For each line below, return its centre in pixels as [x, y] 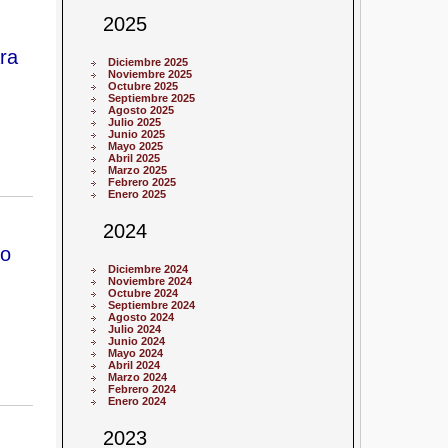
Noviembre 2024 [150, 281]
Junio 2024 [137, 341]
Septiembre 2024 [152, 305]
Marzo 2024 [138, 377]
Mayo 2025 [136, 146]
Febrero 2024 [142, 389]
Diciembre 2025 [148, 62]
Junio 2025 [137, 134]
